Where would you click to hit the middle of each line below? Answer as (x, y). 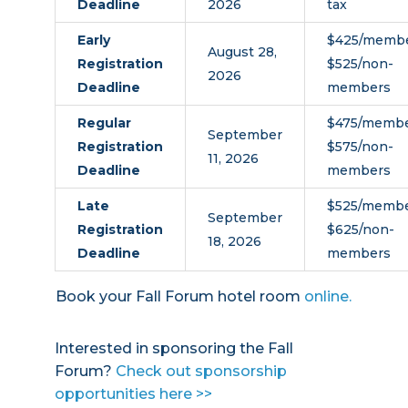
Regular (104, 122)
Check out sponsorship (201, 371)
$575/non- (360, 146)
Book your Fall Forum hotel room (180, 296)
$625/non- (360, 229)
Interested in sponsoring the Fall (173, 348)
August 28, (242, 51)
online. (328, 296)
